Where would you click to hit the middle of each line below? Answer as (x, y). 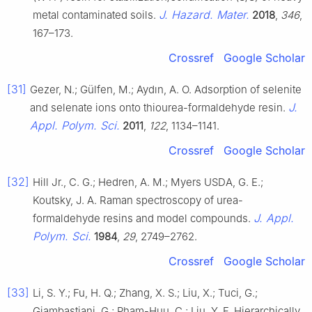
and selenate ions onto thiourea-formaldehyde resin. (159, 107)
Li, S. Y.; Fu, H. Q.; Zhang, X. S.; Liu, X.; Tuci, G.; (145, 292)
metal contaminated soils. (96, 15)
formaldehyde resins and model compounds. (143, 218)
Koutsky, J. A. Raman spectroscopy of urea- (138, 200)
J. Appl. (274, 218)
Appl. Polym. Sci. (75, 125)
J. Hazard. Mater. (204, 14)
